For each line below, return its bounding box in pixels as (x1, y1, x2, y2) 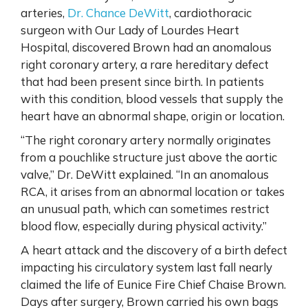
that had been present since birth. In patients (21, 74, 264, 89)
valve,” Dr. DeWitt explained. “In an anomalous (21, 166, 269, 181)
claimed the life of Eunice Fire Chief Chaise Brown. (21, 276, 286, 291)
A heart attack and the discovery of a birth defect (21, 242, 287, 257)
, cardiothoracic (169, 5, 252, 20)
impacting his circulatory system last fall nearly (21, 259, 272, 274)
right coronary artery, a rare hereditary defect (21, 56, 269, 71)
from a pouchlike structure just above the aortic (21, 149, 277, 164)
